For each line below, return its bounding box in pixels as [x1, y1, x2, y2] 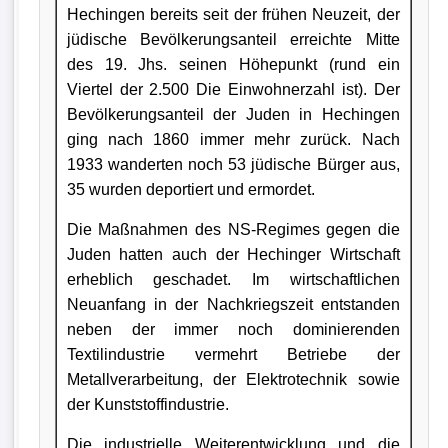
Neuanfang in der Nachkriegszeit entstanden [66, 295, 400, 313]
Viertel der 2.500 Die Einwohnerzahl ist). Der [66, 80, 400, 98]
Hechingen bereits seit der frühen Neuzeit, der [66, 5, 400, 23]
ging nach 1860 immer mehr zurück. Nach [66, 130, 400, 148]
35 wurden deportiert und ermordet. [66, 180, 315, 198]
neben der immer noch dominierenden [66, 320, 400, 338]
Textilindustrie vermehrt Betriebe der [66, 345, 400, 363]
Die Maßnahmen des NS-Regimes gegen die [66, 220, 400, 238]
